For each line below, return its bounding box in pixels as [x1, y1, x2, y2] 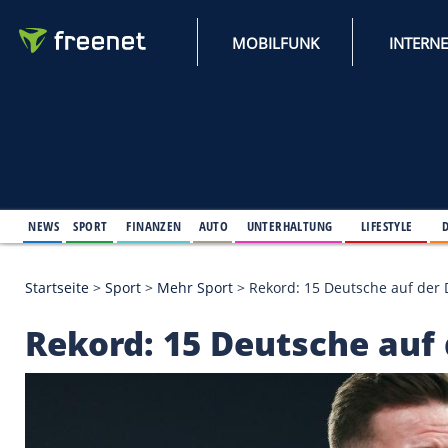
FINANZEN [152, 260, 219, 283]
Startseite [29, 334, 108, 358]
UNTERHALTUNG [297, 260, 401, 283]
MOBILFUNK [279, 39, 385, 64]
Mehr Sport [189, 334, 281, 358]
